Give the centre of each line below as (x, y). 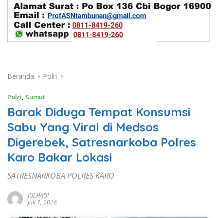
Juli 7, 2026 (42, 202)
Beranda (21, 76)
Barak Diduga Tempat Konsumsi (99, 112)
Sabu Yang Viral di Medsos (83, 127)
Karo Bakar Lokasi (60, 157)
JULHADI (38, 195)
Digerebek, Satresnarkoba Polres (102, 142)
